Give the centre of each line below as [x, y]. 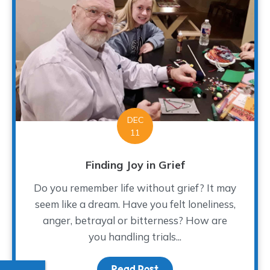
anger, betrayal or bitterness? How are [135, 221]
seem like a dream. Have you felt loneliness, [135, 204]
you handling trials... [135, 237]
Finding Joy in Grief [135, 165]
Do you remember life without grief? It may [135, 188]
